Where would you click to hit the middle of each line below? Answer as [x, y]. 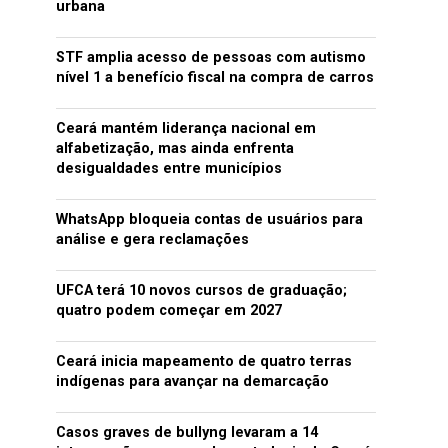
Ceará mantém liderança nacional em [186, 128]
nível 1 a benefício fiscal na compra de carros [215, 77]
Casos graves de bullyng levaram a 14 [187, 432]
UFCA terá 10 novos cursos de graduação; [201, 290]
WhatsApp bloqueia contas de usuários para [209, 219]
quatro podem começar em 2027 [169, 310]
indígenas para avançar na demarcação [192, 381]
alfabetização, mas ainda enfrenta [175, 148]
